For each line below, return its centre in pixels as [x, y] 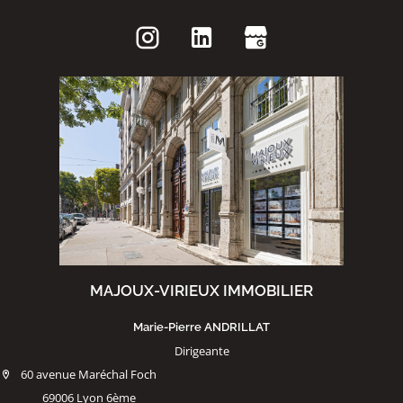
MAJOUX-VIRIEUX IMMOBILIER [201, 291]
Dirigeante [201, 351]
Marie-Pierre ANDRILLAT [201, 327]
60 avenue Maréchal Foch [89, 374]
